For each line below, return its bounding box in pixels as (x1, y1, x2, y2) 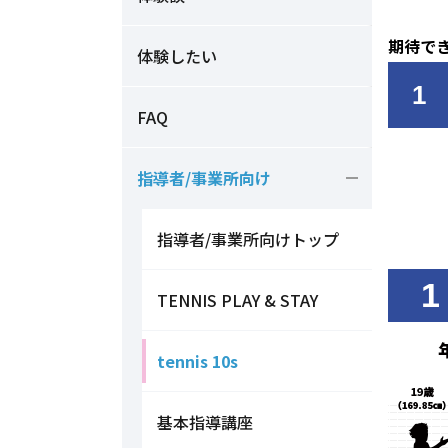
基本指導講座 (157, 409, 253, 434)
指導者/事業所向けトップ (157, 226, 339, 251)
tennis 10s (157, 348, 238, 373)
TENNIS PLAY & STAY (157, 287, 318, 312)
